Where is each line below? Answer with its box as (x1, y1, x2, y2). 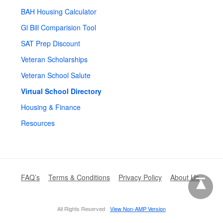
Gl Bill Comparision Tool (21, 22, 96, 32)
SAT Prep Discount (21, 38, 80, 48)
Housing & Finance (21, 102, 81, 112)
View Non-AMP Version (110, 204, 166, 213)
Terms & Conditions (48, 172, 110, 182)
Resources (21, 117, 55, 128)
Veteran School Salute (21, 70, 91, 80)
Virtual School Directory (21, 86, 102, 96)
